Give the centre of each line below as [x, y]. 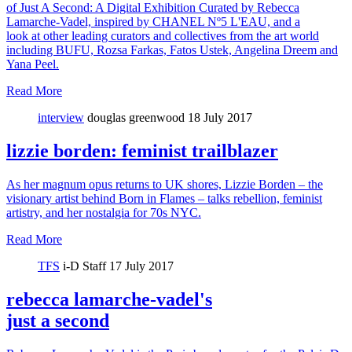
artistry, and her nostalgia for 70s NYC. [104, 212]
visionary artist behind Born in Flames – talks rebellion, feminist [164, 198]
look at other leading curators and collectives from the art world [163, 35]
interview [61, 117]
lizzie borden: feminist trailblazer [142, 150]
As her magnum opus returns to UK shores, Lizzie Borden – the [165, 184]
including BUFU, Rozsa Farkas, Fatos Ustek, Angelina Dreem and [172, 49]
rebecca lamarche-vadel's [109, 299]
